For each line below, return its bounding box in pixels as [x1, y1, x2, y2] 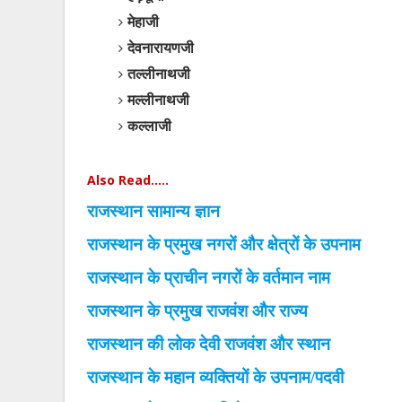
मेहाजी [127, 12, 159, 31]
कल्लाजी [127, 116, 171, 135]
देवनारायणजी [127, 38, 194, 57]
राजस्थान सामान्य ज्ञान [87, 202, 220, 221]
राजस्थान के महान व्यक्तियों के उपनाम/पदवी [87, 368, 344, 387]
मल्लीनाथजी [127, 90, 189, 109]
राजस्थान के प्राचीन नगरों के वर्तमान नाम [87, 268, 335, 287]
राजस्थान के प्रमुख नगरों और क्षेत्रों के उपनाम [87, 235, 361, 254]
